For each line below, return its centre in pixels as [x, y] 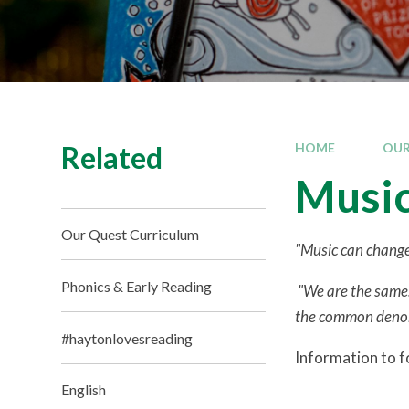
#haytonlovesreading [127, 338]
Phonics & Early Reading [137, 286]
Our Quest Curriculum [131, 234]
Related [112, 157]
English [84, 390]
